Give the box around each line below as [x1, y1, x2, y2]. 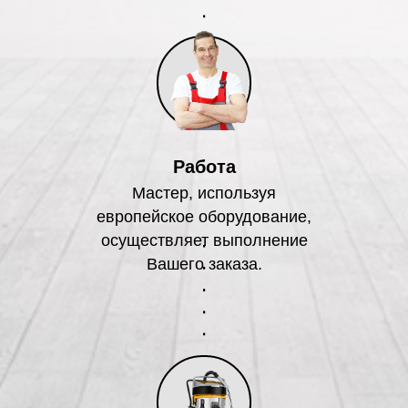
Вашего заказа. [146, 254, 262, 273]
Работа [172, 156, 236, 177]
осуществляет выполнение [100, 230, 308, 250]
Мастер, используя [132, 183, 276, 202]
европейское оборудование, [97, 207, 311, 226]
